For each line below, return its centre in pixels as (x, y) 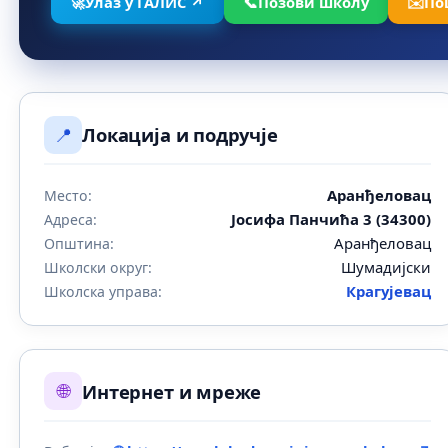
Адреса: (71, 219)
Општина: (79, 243)
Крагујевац (389, 290)
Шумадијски (386, 266)
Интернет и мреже (172, 391)
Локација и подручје (180, 135)
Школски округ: (98, 267)
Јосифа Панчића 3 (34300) (331, 218)
